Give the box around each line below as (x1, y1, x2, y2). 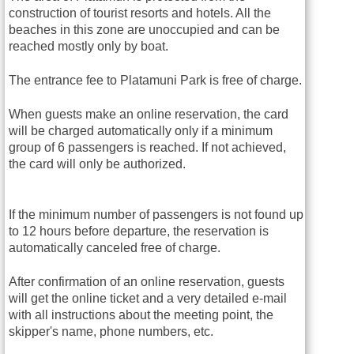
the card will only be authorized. (9, 156, 186, 171)
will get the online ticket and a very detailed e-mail (9, 291, 287, 305)
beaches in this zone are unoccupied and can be (9, 22, 280, 36)
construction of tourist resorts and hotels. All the (9, 6, 271, 20)
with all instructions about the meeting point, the (9, 307, 273, 322)
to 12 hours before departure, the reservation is (9, 224, 269, 238)
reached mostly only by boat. (9, 39, 168, 53)
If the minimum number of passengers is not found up (9, 207, 303, 221)
